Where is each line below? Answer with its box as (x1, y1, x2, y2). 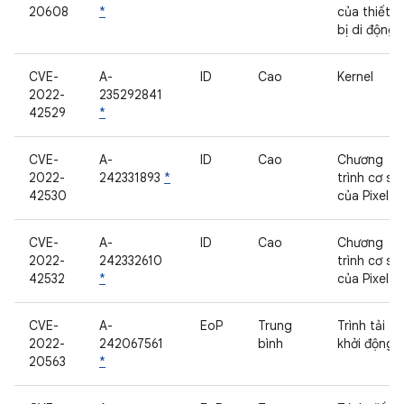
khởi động (337, 335, 394, 352)
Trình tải (337, 317, 385, 334)
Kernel (337, 69, 373, 85)
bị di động (337, 22, 396, 38)
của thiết (337, 4, 390, 20)
